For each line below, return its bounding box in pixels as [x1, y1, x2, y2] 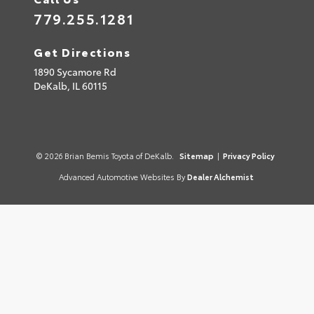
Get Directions [34, 43, 131, 60]
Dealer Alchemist [186, 171, 254, 183]
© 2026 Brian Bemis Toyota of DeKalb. [36, 150, 176, 162]
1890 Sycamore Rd [34, 64, 116, 79]
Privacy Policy [222, 150, 275, 162]
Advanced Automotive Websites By [58, 171, 185, 183]
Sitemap [179, 150, 214, 162]
